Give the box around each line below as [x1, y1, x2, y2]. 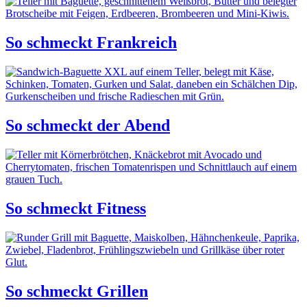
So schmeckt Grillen [5, 282, 148, 300]
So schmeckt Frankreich [5, 34, 177, 52]
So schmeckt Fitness [5, 199, 146, 217]
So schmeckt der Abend [5, 116, 170, 135]
